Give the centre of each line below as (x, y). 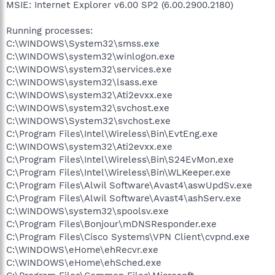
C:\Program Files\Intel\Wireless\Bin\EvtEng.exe (112, 134)
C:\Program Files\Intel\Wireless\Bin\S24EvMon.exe (120, 159)
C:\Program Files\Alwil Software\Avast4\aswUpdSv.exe (129, 185)
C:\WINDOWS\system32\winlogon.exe (91, 56)
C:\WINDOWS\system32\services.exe (89, 69)
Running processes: (49, 30)
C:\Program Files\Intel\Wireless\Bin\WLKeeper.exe (118, 172)
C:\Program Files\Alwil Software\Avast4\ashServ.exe (124, 198)
